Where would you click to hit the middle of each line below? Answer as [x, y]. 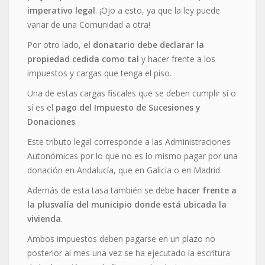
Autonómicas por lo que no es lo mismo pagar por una [132, 156]
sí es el [41, 108]
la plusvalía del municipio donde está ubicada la [127, 205]
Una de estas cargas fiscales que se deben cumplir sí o [132, 93]
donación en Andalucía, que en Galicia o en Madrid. [125, 170]
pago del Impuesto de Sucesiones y [128, 108]
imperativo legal [61, 11]
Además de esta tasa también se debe [102, 190]
